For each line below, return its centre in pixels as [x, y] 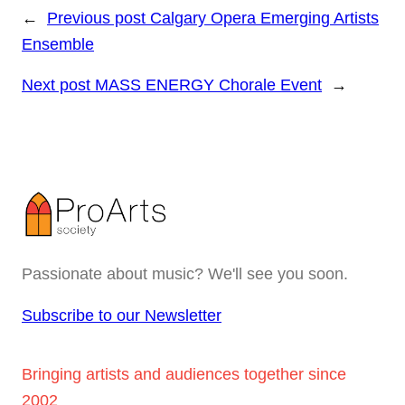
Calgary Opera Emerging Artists [264, 19]
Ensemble [58, 45]
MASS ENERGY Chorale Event [208, 85]
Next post [56, 85]
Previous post [96, 19]
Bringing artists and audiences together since [184, 374]
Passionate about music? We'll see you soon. [185, 273]
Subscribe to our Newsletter [122, 315]
